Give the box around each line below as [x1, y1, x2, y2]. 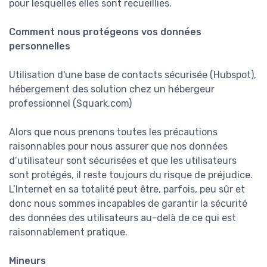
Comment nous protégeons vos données [9, 26, 201, 38]
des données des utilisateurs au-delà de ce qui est [9, 212, 236, 224]
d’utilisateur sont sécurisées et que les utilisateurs [9, 155, 237, 167]
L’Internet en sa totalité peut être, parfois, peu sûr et [9, 184, 245, 195]
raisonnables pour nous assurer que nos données [9, 141, 228, 153]
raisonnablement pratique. [9, 226, 128, 238]
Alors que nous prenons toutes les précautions [9, 126, 218, 138]
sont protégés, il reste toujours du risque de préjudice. [9, 169, 253, 181]
